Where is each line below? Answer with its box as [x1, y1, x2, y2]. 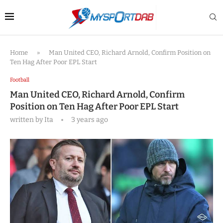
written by [10, 115, 44, 124]
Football [10, 77, 29, 83]
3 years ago [70, 115, 108, 124]
